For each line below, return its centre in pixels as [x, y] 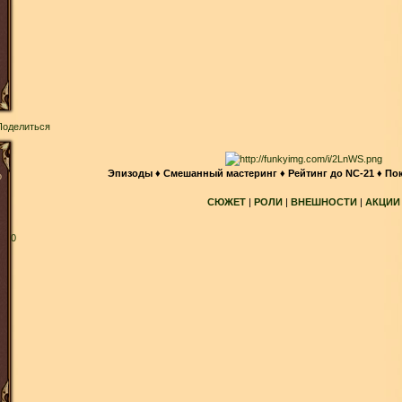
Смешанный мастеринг [220, 173]
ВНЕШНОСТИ [323, 201]
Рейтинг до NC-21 [331, 173]
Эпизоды [130, 173]
